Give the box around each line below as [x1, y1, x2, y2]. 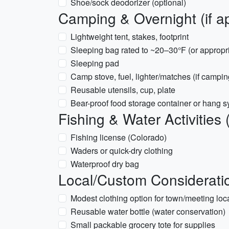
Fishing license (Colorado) [71, 131, 167, 143]
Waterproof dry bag [71, 158, 139, 170]
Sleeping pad [71, 57, 119, 69]
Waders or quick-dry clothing [71, 145, 173, 156]
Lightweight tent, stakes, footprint [71, 31, 189, 42]
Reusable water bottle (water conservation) [71, 205, 225, 217]
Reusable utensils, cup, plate [71, 84, 175, 96]
